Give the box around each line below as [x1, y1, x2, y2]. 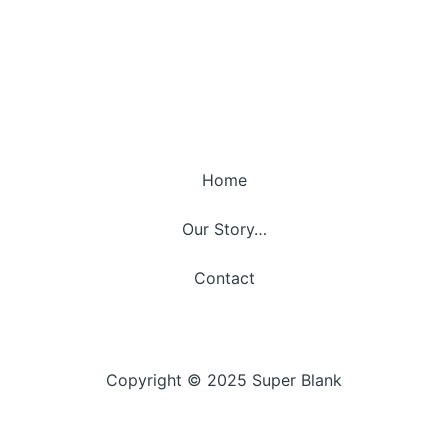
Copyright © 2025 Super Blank [106, 370, 342, 390]
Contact [193, 268, 255, 288]
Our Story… [181, 219, 267, 239]
